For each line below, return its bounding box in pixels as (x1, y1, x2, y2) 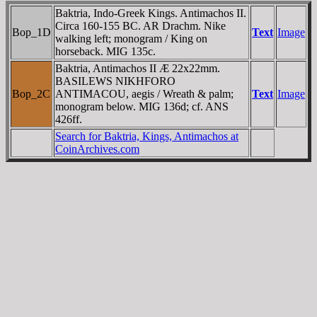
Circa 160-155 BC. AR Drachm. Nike (55, 19, 226, 32)
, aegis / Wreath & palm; (126, 87, 234, 100)
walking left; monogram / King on (55, 32, 207, 45)
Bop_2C (12, 87, 50, 100)
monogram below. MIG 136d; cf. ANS (55, 100, 229, 113)
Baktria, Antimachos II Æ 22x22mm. (55, 62, 220, 74)
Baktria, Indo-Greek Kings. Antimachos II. (55, 6, 246, 19)
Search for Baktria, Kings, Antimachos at (55, 129, 238, 142)
